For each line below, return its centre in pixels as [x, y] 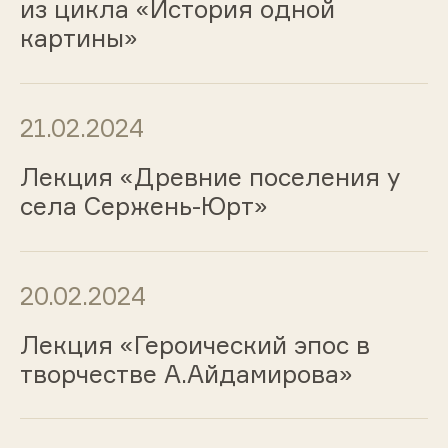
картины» [78, 38]
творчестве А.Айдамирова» [186, 373]
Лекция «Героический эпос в [194, 344]
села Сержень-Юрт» [143, 205]
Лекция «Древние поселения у [209, 176]
